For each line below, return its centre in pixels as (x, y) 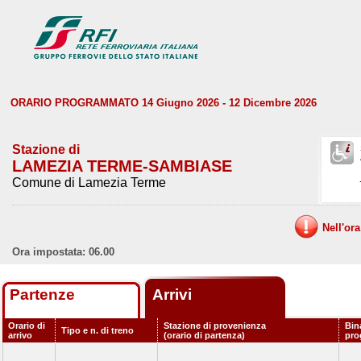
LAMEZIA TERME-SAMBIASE (122, 166)
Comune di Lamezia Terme (89, 183)
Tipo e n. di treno (98, 330)
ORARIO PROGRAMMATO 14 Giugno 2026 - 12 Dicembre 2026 (164, 103)
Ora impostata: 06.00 (63, 252)
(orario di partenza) (204, 335)
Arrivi (174, 295)
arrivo (20, 335)
